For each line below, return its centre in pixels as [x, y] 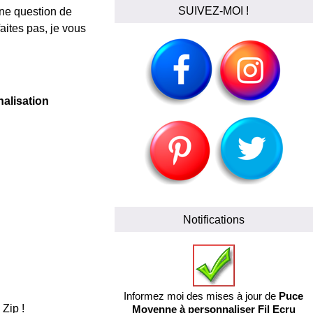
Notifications [213, 219]
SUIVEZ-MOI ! [214, 11]
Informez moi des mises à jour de [202, 296]
